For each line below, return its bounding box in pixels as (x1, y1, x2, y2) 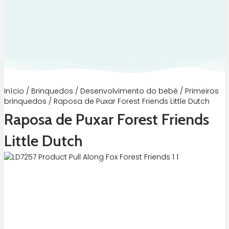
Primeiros (185, 86, 219, 97)
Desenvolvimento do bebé (80, 86, 178, 97)
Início (4, 86, 24, 97)
